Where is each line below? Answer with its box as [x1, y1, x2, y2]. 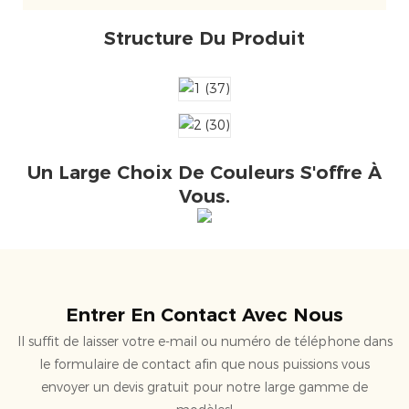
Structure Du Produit [104, 26, 305, 49]
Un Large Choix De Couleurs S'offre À [27, 161, 382, 184]
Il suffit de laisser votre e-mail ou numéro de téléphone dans [16, 332, 393, 350]
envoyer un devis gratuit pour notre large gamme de [41, 378, 368, 395]
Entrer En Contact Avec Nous [66, 303, 343, 326]
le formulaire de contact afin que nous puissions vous [39, 355, 370, 372]
